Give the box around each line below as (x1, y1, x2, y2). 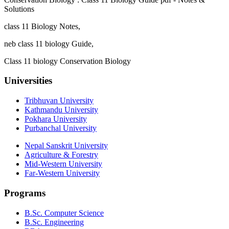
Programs (4, 187, 45, 198)
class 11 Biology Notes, (4, 21, 80, 31)
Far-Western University (25, 169, 100, 178)
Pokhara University (25, 114, 87, 124)
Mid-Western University (25, 159, 102, 169)
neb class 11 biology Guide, (4, 39, 94, 48)
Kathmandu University (25, 105, 98, 114)
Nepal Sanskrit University (25, 141, 108, 150)
